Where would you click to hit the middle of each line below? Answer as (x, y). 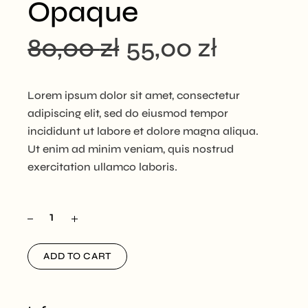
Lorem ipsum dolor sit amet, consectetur (134, 95)
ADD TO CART (77, 256)
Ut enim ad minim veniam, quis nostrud (131, 148)
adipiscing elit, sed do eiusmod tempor (128, 113)
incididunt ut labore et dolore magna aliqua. (143, 131)
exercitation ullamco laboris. (103, 166)
